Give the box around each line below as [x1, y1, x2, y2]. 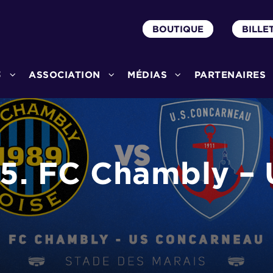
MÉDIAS [127, 69, 167, 80]
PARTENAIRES [194, 69, 266, 80]
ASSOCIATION [29, 69, 101, 80]
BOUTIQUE [152, 24, 204, 34]
